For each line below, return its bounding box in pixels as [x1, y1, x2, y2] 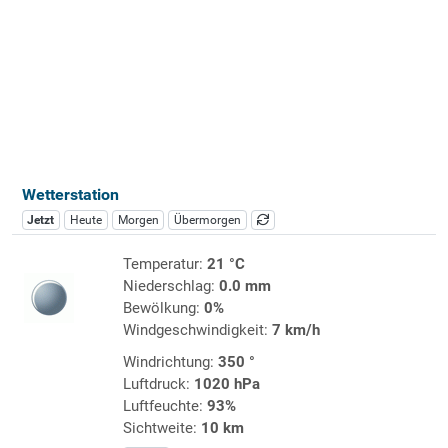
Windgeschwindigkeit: [122, 320, 272, 339]
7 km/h [271, 320, 320, 339]
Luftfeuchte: [122, 396, 207, 415]
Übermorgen [174, 212, 242, 227]
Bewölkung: [122, 298, 204, 317]
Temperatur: [122, 254, 207, 273]
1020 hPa [193, 374, 260, 393]
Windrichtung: [122, 352, 218, 371]
